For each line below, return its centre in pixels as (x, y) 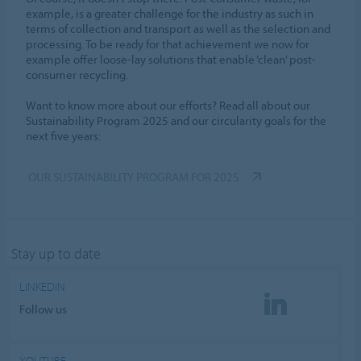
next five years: (64, 136)
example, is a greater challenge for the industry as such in (170, 14)
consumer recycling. (77, 75)
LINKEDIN (43, 287)
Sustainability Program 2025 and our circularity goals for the (176, 121)
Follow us (44, 309)
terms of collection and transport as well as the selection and (178, 29)
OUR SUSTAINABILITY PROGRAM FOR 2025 (134, 177)
